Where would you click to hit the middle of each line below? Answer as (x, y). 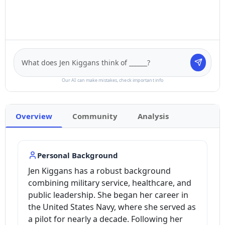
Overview (34, 116)
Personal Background (78, 155)
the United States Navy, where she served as (112, 207)
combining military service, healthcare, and (110, 183)
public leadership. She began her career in (108, 195)
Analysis (153, 116)
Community (95, 116)
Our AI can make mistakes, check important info (113, 80)
